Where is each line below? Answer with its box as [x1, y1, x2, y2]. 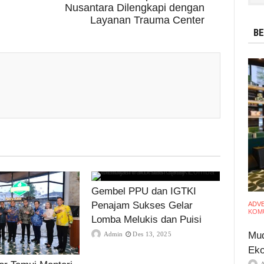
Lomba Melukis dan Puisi [91, 213, 202, 225]
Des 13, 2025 [133, 230, 171, 237]
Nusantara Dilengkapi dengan [64, 1, 204, 14]
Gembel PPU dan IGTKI [91, 185, 196, 197]
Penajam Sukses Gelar [91, 199, 193, 211]
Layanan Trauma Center [90, 14, 204, 26]
